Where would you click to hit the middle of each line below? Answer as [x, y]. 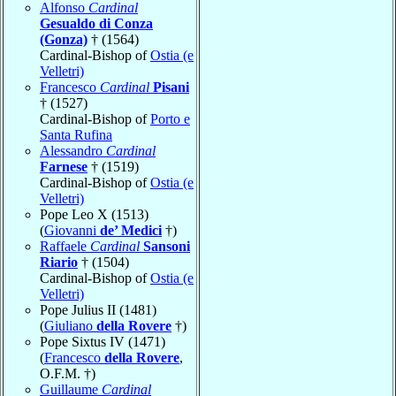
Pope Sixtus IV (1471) [103, 341]
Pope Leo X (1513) [94, 214]
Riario [59, 262]
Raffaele [65, 246]
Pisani [171, 87]
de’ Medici [131, 230]
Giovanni [72, 230]
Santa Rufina [76, 134]
